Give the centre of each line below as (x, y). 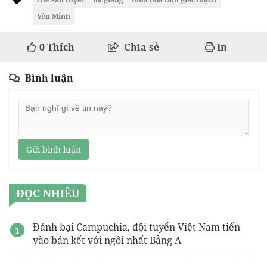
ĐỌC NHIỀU (48, 193)
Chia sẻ (142, 47)
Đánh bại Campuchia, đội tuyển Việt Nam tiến (136, 227)
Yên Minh (54, 17)
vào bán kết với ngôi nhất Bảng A (107, 240)
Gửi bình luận (54, 150)
